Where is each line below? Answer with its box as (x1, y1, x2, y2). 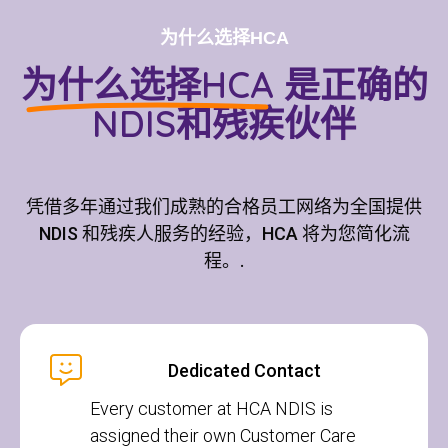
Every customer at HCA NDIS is (90, 397, 333, 419)
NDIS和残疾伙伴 (92, 101, 356, 146)
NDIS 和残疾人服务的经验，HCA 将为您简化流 (38, 223, 410, 244)
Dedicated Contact (167, 360, 321, 381)
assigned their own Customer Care (90, 424, 356, 446)
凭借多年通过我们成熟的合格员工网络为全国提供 (26, 196, 422, 217)
